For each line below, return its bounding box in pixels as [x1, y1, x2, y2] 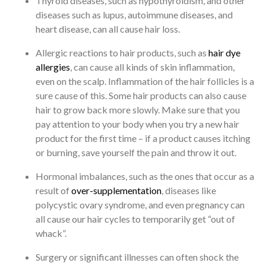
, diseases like [161, 185, 216, 197]
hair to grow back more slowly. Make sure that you [36, 104, 240, 116]
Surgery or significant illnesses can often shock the [36, 251, 239, 263]
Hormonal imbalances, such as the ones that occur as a [36, 170, 254, 182]
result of [36, 185, 71, 197]
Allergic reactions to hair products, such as [36, 47, 208, 59]
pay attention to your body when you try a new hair [36, 118, 239, 130]
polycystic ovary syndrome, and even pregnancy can [36, 199, 245, 211]
